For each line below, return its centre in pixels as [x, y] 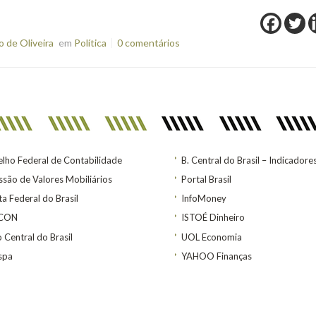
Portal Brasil [206, 179]
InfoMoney [204, 199]
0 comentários [148, 43]
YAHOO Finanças [217, 256]
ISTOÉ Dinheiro [213, 218]
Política [90, 43]
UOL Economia [212, 237]
